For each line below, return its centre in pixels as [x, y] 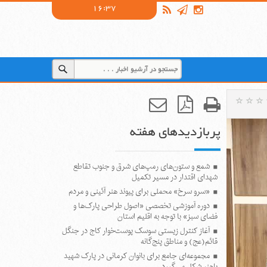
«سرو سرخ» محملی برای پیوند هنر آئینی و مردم [139, 192]
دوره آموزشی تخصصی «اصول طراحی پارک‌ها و [141, 206]
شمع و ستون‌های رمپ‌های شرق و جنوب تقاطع [141, 167]
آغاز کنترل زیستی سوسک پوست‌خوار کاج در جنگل [136, 231]
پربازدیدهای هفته [175, 132]
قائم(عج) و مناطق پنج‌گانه [179, 242]
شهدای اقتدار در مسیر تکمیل [174, 177]
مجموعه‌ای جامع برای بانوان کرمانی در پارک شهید [136, 256]
